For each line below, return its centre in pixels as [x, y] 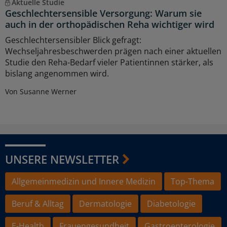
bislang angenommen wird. [57, 74]
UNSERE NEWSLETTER [62, 159]
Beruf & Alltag [38, 204]
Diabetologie [171, 204]
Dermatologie [105, 204]
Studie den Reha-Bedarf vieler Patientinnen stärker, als [109, 63]
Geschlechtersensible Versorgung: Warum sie [103, 13]
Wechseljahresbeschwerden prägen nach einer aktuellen [113, 51]
